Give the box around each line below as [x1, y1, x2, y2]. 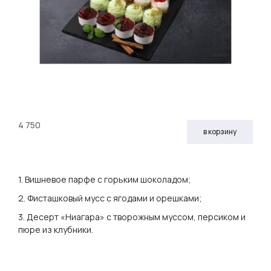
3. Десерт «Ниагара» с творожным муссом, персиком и [18, 211, 246, 223]
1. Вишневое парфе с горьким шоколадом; [18, 173, 191, 185]
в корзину [203, 126, 237, 137]
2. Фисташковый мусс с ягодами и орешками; [18, 192, 202, 204]
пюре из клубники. [18, 223, 93, 235]
